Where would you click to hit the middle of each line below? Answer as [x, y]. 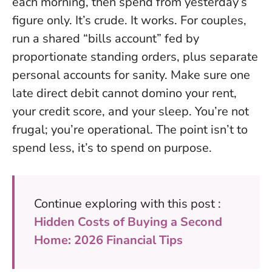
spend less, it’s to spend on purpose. [112, 148]
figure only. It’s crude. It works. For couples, [129, 20]
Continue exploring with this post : [127, 203]
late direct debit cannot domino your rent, [124, 93]
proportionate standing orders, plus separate [135, 56]
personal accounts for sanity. [91, 75]
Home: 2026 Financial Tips [108, 240]
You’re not [220, 111]
